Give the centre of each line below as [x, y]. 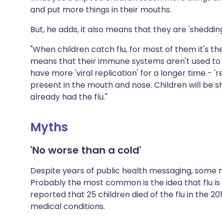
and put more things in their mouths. [101, 10]
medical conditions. [68, 206]
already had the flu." [69, 97]
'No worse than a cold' [86, 150]
